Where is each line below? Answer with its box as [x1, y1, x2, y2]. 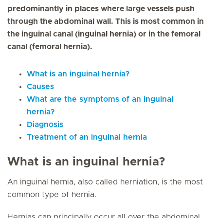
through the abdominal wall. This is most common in [7, 18, 204, 25]
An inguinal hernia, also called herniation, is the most [7, 178, 203, 186]
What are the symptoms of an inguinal [27, 95, 173, 103]
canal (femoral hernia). [7, 43, 92, 51]
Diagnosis [27, 121, 66, 128]
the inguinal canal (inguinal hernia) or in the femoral [7, 30, 200, 38]
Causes [27, 83, 56, 91]
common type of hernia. [7, 191, 99, 199]
